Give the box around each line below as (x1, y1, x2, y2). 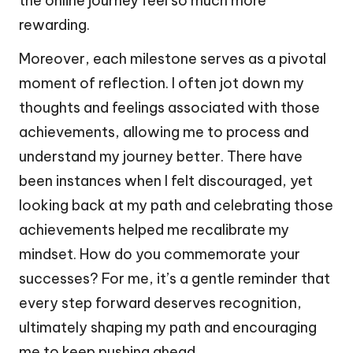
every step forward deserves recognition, (19, 293, 302, 312)
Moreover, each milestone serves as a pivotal (19, 49, 326, 68)
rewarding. (19, 15, 90, 34)
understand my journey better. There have (19, 147, 303, 165)
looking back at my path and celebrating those (19, 195, 333, 214)
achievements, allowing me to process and (19, 122, 309, 141)
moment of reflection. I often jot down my (19, 73, 304, 92)
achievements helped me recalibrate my (19, 220, 289, 239)
